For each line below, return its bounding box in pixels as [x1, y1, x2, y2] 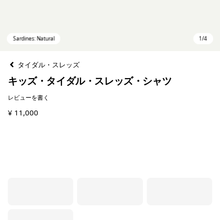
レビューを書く [8, 93, 49, 102]
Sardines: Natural [18, 144, 78, 154]
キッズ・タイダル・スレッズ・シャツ [8, 74, 172, 87]
